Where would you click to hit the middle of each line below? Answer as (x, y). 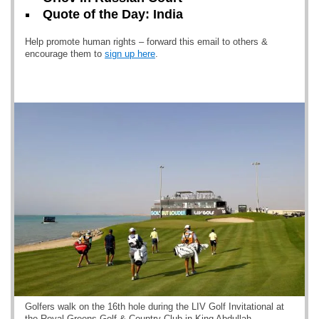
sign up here (130, 54)
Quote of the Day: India (113, 14)
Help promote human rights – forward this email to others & (146, 42)
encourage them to (65, 54)
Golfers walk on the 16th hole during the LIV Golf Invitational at (155, 307)
